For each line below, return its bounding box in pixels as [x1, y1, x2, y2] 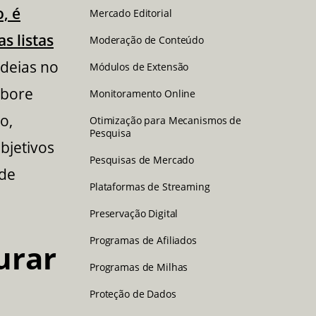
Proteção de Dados [90, 286, 176, 300]
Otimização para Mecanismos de [90, 113, 241, 127]
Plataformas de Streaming [90, 179, 210, 193]
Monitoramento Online [90, 86, 196, 100]
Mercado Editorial [90, 6, 172, 20]
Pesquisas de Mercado [90, 152, 195, 166]
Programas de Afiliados [90, 233, 197, 247]
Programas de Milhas [90, 260, 188, 274]
